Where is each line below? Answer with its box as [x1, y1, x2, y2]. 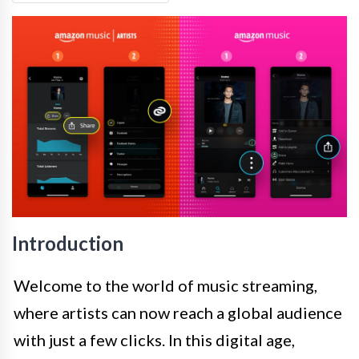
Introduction [12, 232, 123, 256]
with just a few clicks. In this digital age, [14, 330, 295, 350]
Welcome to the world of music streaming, [14, 276, 317, 296]
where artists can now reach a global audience [14, 303, 342, 323]
